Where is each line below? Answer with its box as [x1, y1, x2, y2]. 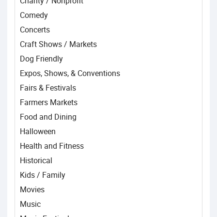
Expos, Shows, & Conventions [20, 68, 120, 78]
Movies [20, 184, 45, 195]
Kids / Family [20, 170, 65, 180]
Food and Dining [20, 111, 77, 122]
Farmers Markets [20, 97, 77, 108]
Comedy [20, 10, 48, 20]
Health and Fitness [20, 140, 84, 151]
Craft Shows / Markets [20, 39, 97, 49]
